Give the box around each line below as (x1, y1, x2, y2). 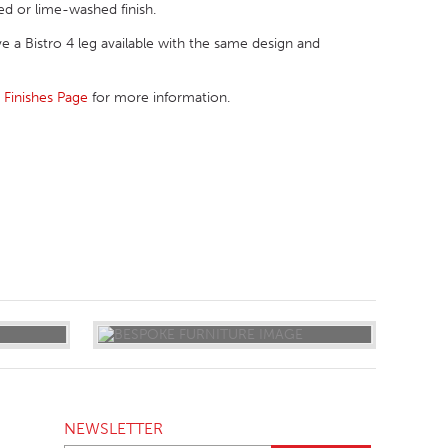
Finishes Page (4, 89, 88, 107)
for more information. (88, 89, 230, 107)
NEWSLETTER (64, 419, 163, 439)
